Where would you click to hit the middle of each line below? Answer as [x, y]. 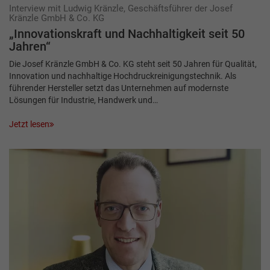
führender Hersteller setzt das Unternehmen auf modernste [119, 88]
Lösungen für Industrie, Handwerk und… [83, 100]
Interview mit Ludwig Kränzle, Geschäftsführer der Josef [121, 8]
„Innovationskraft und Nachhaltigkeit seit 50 [127, 34]
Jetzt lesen [29, 124]
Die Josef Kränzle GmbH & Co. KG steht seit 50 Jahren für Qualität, [133, 64]
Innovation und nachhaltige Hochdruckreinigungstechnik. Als [123, 76]
